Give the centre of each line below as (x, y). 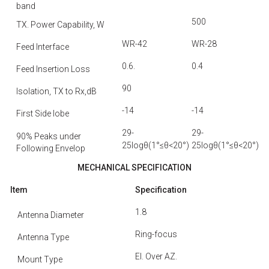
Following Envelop (51, 148)
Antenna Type (43, 237)
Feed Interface (43, 47)
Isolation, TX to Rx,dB (56, 91)
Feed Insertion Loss (53, 69)
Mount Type (40, 259)
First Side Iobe (43, 113)
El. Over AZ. (156, 256)
